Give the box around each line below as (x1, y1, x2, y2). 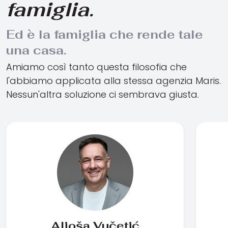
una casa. (6, 42, 66, 59)
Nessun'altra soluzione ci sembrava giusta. (6, 88, 199, 101)
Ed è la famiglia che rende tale (6, 26, 203, 43)
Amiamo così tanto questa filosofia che (6, 61, 187, 74)
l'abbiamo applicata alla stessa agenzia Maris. (6, 74, 221, 88)
